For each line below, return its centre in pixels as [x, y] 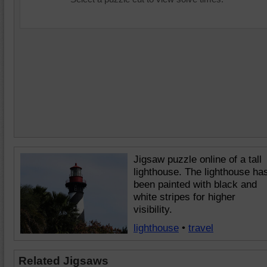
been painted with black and [195, 184]
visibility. [153, 209]
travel [201, 228]
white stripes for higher [184, 197]
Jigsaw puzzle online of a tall [198, 159]
